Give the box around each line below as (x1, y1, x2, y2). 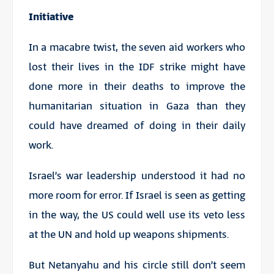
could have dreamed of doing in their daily (28, 118, 246, 133)
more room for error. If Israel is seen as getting (28, 188, 246, 203)
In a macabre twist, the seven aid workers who (28, 40, 246, 55)
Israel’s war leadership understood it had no (28, 168, 246, 183)
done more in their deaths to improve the (28, 79, 246, 94)
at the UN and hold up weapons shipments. (28, 227, 229, 242)
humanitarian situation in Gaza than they (28, 98, 246, 114)
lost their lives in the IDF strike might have (28, 59, 246, 75)
